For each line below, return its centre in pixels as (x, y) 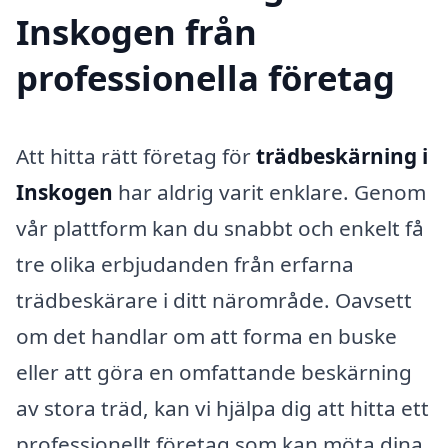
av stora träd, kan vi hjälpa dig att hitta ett (222, 408)
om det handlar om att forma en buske (206, 336)
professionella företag (205, 78)
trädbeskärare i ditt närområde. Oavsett (214, 300)
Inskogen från (136, 32)
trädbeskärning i (342, 156)
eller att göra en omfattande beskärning (214, 372)
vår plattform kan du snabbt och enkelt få (220, 228)
